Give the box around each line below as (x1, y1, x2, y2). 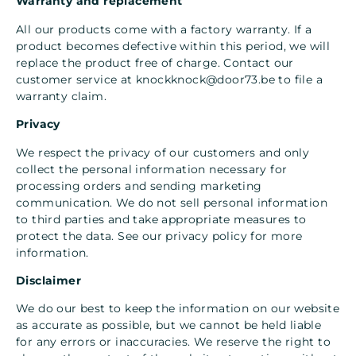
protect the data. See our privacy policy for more (16, 228, 303, 243)
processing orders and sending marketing (16, 178, 262, 193)
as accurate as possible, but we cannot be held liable (16, 318, 322, 333)
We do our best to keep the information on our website (16, 301, 340, 316)
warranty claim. (16, 88, 107, 103)
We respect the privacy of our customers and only (16, 145, 310, 160)
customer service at (16, 72, 136, 87)
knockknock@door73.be (136, 72, 275, 87)
